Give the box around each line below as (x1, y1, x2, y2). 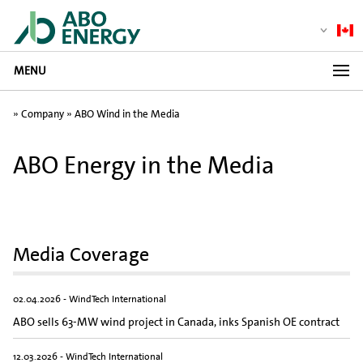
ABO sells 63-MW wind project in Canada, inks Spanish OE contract (13, 314, 340, 329)
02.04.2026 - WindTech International (13, 293, 166, 306)
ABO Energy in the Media (13, 149, 275, 181)
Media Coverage (13, 241, 149, 268)
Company (21, 107, 64, 122)
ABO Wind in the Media (75, 107, 180, 122)
